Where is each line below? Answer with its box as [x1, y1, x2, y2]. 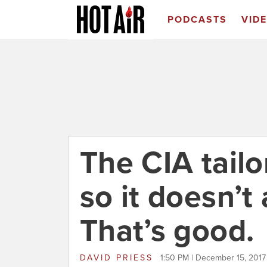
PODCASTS [167, 14, 227, 26]
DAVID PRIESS [80, 253, 157, 263]
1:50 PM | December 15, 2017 [160, 253, 266, 263]
